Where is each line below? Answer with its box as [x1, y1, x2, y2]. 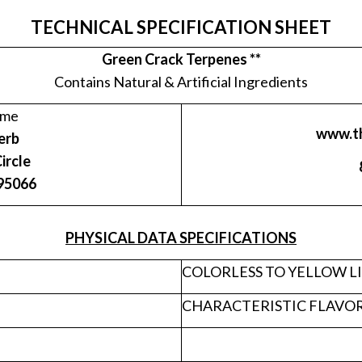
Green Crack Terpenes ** [101, 50, 261, 69]
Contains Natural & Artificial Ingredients [54, 73, 308, 91]
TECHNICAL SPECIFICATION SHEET [31, 15, 331, 38]
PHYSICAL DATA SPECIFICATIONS [65, 229, 297, 247]
